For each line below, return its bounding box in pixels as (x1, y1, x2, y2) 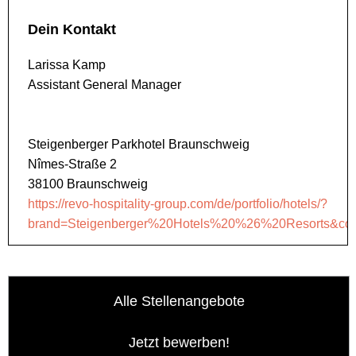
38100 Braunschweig (28, 177, 148, 192)
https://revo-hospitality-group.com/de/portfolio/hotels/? (28, 197, 327, 211)
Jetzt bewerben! (128, 335, 230, 351)
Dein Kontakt (28, 21, 116, 38)
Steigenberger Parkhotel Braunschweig (28, 137, 250, 152)
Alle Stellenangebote (113, 293, 245, 310)
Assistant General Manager (28, 78, 184, 92)
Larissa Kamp (28, 58, 106, 72)
